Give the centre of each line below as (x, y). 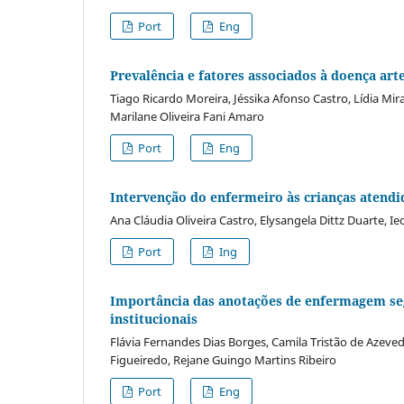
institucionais (154, 318)
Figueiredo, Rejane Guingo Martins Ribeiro (223, 359)
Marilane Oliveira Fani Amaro (187, 116)
